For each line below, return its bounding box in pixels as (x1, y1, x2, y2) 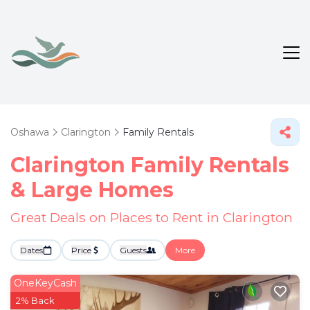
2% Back (16, 295, 55, 306)
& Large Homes (10, 177, 174, 203)
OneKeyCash (14, 277, 77, 289)
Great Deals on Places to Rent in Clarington (10, 209, 293, 226)
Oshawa (10, 126, 49, 138)
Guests (120, 245, 147, 255)
